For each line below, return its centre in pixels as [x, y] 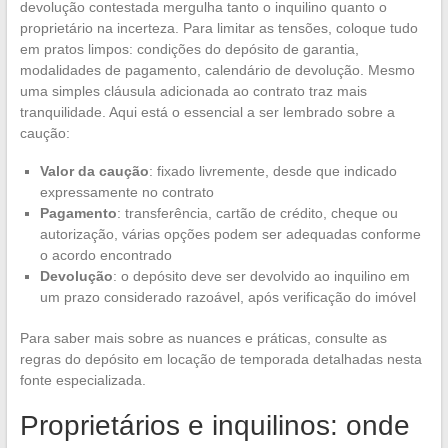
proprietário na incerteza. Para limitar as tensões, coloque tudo [218, 27]
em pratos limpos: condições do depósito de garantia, [189, 48]
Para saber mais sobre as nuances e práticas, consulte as [203, 337]
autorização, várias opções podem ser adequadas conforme [230, 233]
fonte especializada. [82, 379]
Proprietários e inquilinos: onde [214, 425]
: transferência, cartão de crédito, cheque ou [257, 212]
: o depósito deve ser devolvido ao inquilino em [261, 275]
